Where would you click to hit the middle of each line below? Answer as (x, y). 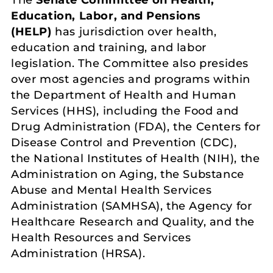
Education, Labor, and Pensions (106, 16)
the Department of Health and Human (124, 95)
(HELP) (31, 31)
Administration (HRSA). (78, 253)
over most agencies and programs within (131, 79)
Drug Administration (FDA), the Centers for (136, 126)
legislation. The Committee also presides (130, 63)
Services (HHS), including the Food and (125, 111)
